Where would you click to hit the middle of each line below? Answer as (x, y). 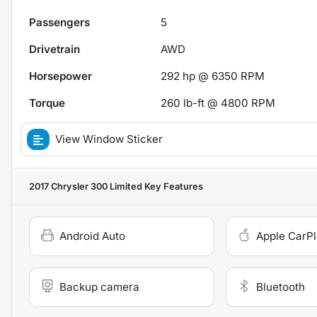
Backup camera (99, 287)
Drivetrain (54, 49)
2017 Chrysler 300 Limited (86, 186)
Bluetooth (280, 287)
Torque (47, 103)
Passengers (59, 22)
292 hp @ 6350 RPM (213, 76)
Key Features (173, 186)
